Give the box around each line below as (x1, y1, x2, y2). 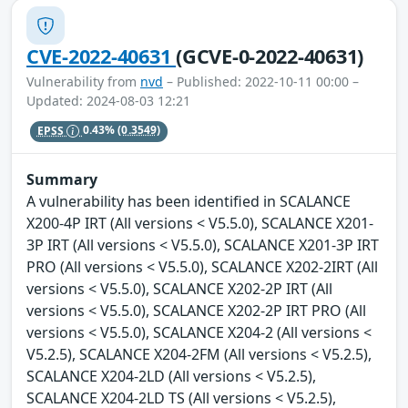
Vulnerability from (26, 73, 140, 91)
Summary (26, 168, 97, 189)
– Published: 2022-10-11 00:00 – (163, 73, 359, 91)
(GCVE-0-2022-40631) (176, 43, 364, 70)
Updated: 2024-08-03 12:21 (26, 92, 190, 110)
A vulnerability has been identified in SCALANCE (26, 190, 351, 211)
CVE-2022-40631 (26, 43, 177, 70)
